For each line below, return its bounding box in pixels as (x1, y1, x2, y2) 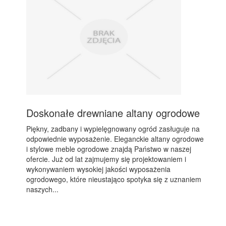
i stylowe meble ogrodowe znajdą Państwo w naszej (26, 144, 192, 154)
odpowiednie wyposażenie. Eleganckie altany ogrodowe (26, 134, 204, 144)
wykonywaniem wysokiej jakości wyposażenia (26, 164, 171, 174)
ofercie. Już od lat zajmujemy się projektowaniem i (26, 154, 187, 164)
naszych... (26, 184, 59, 194)
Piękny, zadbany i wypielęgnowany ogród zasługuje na (26, 124, 200, 134)
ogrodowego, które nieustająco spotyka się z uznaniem (26, 174, 202, 184)
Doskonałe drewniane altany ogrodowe (26, 105, 200, 120)
